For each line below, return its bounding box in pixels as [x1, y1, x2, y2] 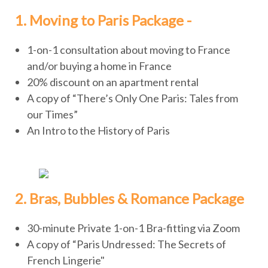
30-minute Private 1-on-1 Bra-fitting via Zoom [27, 221, 240, 235]
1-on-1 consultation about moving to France [27, 43, 230, 57]
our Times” [27, 108, 78, 121]
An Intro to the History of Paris [27, 124, 170, 138]
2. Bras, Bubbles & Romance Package [15, 190, 247, 208]
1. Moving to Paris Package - [15, 11, 191, 29]
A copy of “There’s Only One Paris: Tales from [27, 92, 238, 105]
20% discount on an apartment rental [27, 75, 200, 89]
